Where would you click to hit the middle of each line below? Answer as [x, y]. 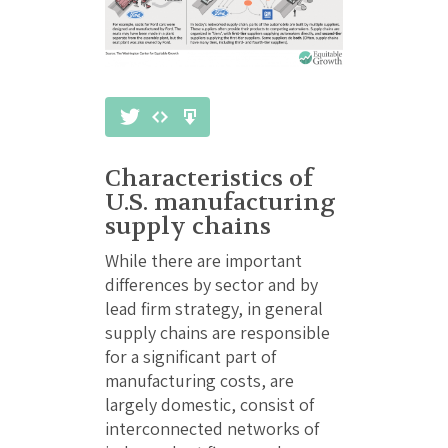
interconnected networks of [212, 428]
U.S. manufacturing [220, 202]
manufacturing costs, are [199, 380]
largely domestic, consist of [209, 404]
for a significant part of [190, 356]
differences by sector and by [211, 284]
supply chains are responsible [217, 332]
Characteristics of [209, 178]
